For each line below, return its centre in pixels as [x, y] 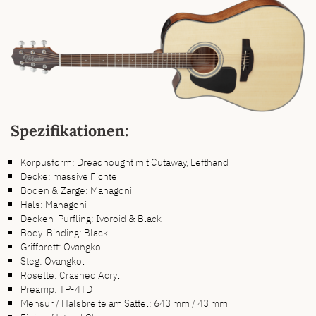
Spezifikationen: [69, 131]
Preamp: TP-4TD [57, 288]
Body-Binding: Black [65, 232]
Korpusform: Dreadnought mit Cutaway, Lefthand [125, 162]
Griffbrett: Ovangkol [62, 246]
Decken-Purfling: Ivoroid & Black [91, 218]
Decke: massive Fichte [69, 176]
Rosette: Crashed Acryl [71, 274]
